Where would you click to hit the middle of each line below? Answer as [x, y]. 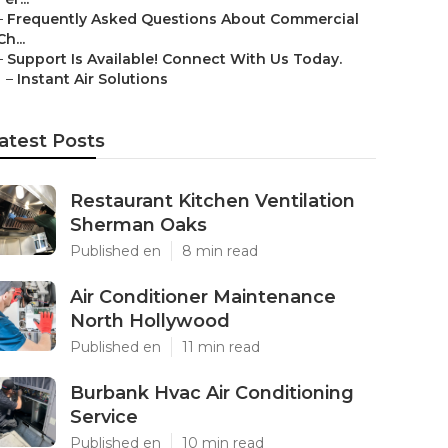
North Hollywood [150, 321]
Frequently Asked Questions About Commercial [183, 19]
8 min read [220, 251]
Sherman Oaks [138, 225]
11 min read [221, 347]
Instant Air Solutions [92, 79]
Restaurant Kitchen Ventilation [212, 201]
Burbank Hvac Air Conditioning [212, 393]
